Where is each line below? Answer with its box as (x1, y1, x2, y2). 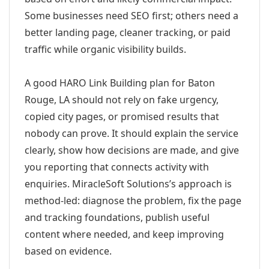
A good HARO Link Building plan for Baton (25, 76, 215, 89)
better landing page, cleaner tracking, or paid (25, 26, 231, 39)
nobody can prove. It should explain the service (25, 127, 238, 140)
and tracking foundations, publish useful (25, 211, 210, 224)
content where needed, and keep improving (25, 228, 224, 241)
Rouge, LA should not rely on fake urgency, (25, 93, 219, 106)
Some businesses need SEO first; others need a (25, 9, 238, 22)
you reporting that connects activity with (25, 160, 209, 174)
